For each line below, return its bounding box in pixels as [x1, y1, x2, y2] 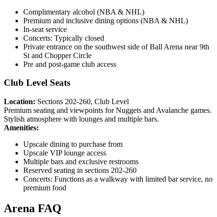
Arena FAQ [4, 202, 62, 215]
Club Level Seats [4, 77, 70, 88]
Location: [4, 97, 37, 106]
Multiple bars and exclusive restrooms [23, 157, 139, 166]
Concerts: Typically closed [23, 33, 104, 42]
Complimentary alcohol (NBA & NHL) [23, 7, 144, 16]
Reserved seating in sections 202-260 [23, 166, 137, 175]
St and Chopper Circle [23, 51, 92, 60]
